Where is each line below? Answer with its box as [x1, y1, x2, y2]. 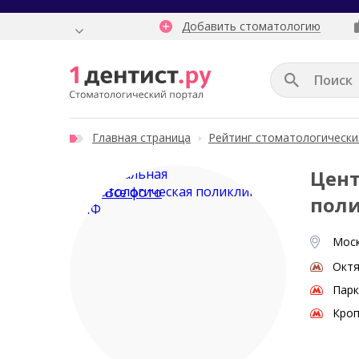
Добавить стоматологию [182, 18, 321, 34]
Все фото [105, 184, 162, 201]
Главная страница [92, 130, 191, 145]
